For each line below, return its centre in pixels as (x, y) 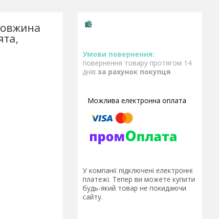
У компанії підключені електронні (138, 171)
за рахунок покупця (134, 72)
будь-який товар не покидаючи (134, 188)
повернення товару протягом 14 (137, 63)
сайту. (93, 197)
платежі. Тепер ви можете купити (139, 179)
